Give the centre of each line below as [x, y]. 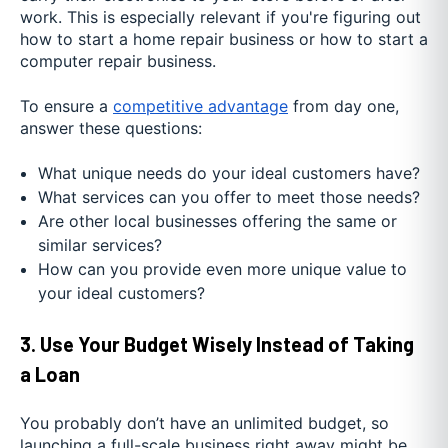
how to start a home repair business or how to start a [224, 39]
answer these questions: [111, 127]
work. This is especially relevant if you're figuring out [220, 17]
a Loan [50, 374]
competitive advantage [200, 105]
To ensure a [64, 105]
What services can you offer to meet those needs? [228, 197]
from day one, [343, 105]
